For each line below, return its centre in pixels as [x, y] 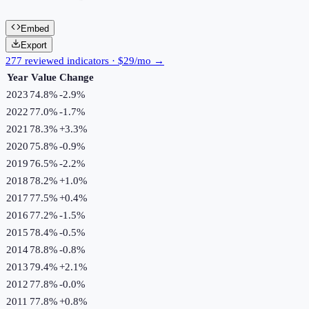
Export [34, 45]
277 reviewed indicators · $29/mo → [85, 60]
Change [77, 77]
